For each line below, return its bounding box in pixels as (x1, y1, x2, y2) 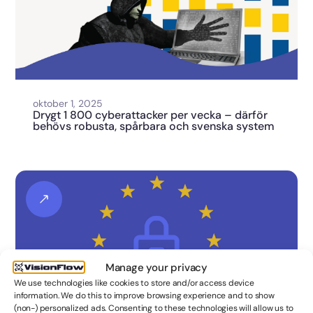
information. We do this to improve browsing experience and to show (14, 289, 275, 301)
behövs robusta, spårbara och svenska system (33, 119, 275, 134)
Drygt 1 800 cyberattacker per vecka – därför (33, 108, 268, 123)
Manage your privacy (105, 260, 208, 275)
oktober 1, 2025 (33, 97, 103, 110)
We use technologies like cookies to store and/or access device (14, 277, 254, 289)
